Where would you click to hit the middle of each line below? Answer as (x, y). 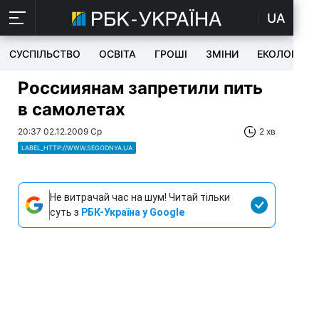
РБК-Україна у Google (133, 212)
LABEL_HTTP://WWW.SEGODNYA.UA (77, 148)
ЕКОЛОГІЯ (282, 54)
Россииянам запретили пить (140, 88)
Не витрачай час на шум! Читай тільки (140, 197)
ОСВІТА (117, 54)
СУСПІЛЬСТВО (45, 54)
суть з (66, 212)
